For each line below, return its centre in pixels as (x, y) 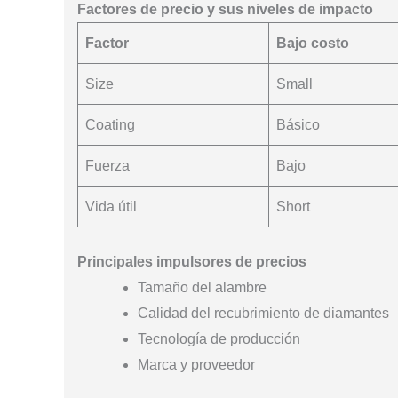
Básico (298, 124)
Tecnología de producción (219, 338)
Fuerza (107, 165)
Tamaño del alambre (202, 287)
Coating (110, 124)
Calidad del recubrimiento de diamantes (263, 313)
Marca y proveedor (196, 364)
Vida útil (111, 206)
